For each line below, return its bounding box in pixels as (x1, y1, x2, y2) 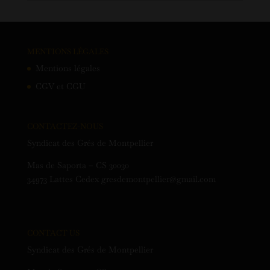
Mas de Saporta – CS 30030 (27, 160, 129, 171)
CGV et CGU (35, 81, 86, 92)
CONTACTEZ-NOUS (27, 121, 103, 132)
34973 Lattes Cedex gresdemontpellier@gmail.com (27, 174, 216, 185)
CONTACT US (27, 228, 80, 239)
